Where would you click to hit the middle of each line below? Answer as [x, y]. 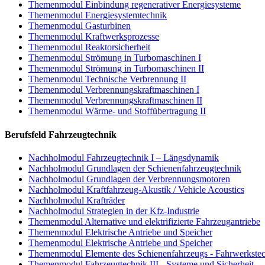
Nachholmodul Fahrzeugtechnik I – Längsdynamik [124, 157]
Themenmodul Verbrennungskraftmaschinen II [115, 101]
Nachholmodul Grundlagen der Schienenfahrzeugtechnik [135, 168]
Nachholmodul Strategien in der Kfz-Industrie [114, 211]
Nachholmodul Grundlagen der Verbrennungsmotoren [129, 179]
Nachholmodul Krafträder [77, 200]
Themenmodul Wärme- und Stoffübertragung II [117, 111]
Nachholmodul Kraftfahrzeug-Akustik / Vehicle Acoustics [136, 189]
